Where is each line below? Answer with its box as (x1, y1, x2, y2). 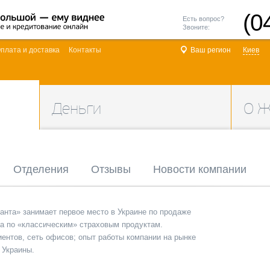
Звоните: (183, 24, 210, 31)
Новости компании (153, 163, 246, 175)
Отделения (13, 163, 69, 175)
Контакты (69, 46, 101, 54)
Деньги (52, 99, 101, 118)
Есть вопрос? (183, 15, 224, 22)
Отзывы (91, 163, 131, 175)
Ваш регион (190, 46, 231, 54)
